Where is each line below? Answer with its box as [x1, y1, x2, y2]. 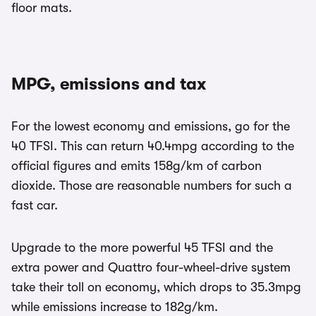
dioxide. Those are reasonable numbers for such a [11, 178, 292, 193]
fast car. [11, 198, 58, 213]
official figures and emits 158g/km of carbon [11, 159, 262, 174]
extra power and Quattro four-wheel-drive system [11, 260, 291, 275]
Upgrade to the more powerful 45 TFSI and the [11, 241, 273, 255]
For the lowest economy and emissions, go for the [11, 119, 290, 134]
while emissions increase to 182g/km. [11, 300, 218, 315]
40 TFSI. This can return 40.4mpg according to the [11, 139, 294, 154]
